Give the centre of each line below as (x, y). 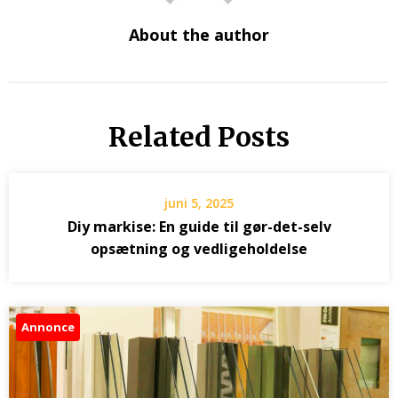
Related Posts (199, 136)
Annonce (48, 326)
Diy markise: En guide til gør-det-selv (199, 226)
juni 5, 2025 (199, 203)
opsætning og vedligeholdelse (199, 248)
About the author (199, 34)
